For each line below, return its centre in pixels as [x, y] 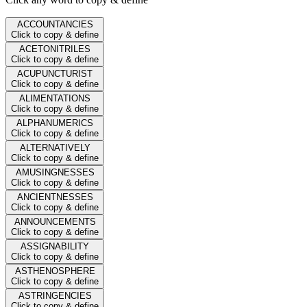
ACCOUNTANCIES [55, 24]
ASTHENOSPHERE [55, 271]
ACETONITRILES [55, 49]
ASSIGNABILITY [55, 246]
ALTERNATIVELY [55, 147]
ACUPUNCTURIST [55, 73]
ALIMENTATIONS [55, 98]
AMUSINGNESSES [55, 172]
